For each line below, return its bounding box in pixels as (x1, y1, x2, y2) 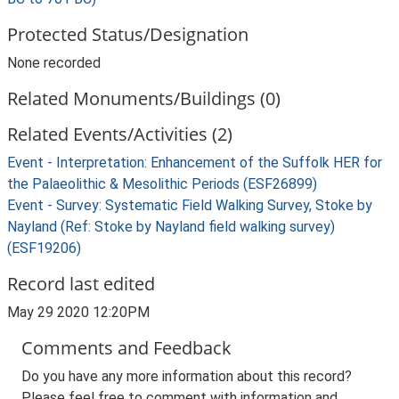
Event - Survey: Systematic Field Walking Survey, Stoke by (7, 197, 372, 214)
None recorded (7, 54, 101, 71)
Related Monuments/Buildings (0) (7, 86, 281, 110)
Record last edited (7, 272, 155, 296)
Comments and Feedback (21, 336, 232, 360)
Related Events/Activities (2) (7, 122, 232, 146)
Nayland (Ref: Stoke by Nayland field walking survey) (7, 218, 335, 235)
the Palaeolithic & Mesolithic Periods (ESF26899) (7, 175, 317, 192)
